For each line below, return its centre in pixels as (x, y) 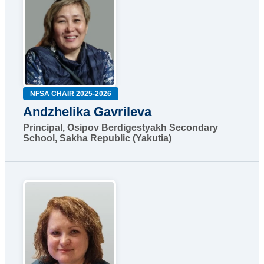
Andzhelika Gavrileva (87, 111)
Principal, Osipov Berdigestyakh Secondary (121, 127)
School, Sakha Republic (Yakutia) (97, 138)
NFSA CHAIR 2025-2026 (71, 93)
